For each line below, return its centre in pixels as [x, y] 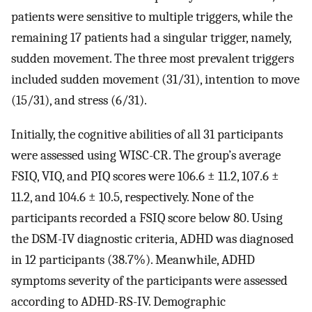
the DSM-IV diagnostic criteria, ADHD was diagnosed [153, 239]
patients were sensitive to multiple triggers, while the [152, 17]
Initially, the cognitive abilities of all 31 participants [147, 134]
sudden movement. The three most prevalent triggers [153, 59]
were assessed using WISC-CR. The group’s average [146, 155]
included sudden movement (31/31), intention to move [155, 80]
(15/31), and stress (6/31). [79, 101]
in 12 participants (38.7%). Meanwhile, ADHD [133, 259]
